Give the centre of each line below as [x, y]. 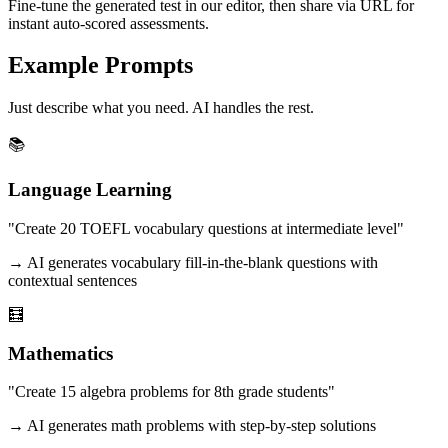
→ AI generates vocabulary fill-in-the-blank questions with [193, 262]
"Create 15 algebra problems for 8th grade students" [171, 392]
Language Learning [90, 190]
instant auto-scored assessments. [108, 23]
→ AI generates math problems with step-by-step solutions [192, 426]
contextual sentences [72, 280]
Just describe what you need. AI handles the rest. [161, 108]
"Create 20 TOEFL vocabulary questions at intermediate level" [206, 228]
